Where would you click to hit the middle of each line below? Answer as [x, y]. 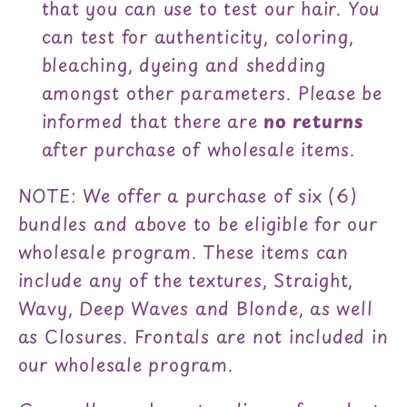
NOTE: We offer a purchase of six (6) [188, 195]
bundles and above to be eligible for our [198, 223]
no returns [314, 121]
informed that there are [153, 121]
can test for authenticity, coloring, [198, 37]
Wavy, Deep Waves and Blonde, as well [195, 308]
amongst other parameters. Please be [212, 93]
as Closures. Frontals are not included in [203, 336]
